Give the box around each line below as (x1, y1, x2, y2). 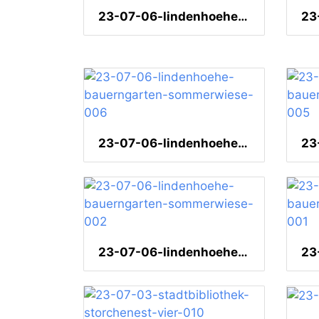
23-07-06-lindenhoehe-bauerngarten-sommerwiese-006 (238, 136, 248, 151)
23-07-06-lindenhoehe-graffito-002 (238, 9, 248, 24)
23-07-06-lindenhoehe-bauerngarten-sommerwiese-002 (238, 245, 248, 260)
